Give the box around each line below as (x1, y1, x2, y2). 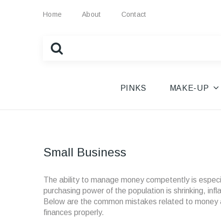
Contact (121, 10, 147, 18)
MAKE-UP (169, 84, 209, 92)
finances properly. (43, 208, 104, 217)
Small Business (43, 146, 126, 159)
